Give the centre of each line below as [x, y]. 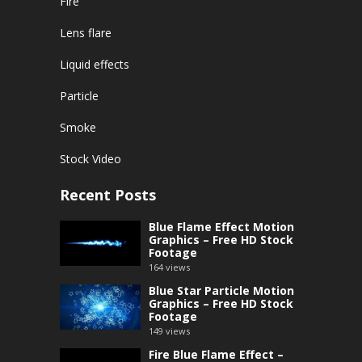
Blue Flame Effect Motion [221, 226]
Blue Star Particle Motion [221, 290]
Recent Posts [108, 194]
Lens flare [86, 32]
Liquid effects [95, 64]
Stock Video [90, 158]
